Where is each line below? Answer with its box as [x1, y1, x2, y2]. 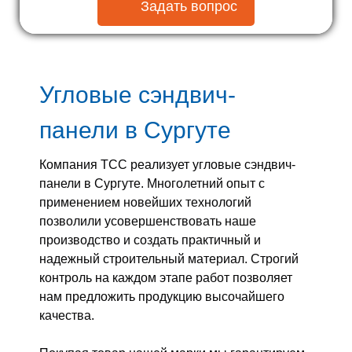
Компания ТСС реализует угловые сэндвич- [39, 157, 295, 171]
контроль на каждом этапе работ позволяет [39, 270, 292, 284]
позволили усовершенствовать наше [39, 214, 256, 228]
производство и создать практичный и [39, 233, 261, 247]
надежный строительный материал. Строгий [39, 251, 299, 266]
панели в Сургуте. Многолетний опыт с [39, 176, 265, 190]
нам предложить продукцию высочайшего [39, 289, 284, 303]
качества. [39, 308, 94, 322]
